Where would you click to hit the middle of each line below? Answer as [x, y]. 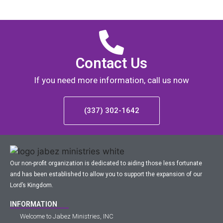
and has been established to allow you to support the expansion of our [106, 174]
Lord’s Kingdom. [32, 185]
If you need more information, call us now [111, 80]
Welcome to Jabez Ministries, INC [67, 216]
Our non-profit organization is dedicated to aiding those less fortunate [106, 164]
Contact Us [111, 63]
